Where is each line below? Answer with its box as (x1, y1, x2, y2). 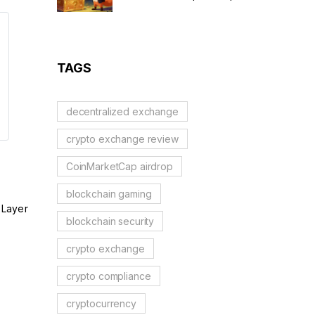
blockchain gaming (65, 187, 152, 200)
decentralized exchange (65, 105, 179, 117)
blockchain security (65, 214, 155, 227)
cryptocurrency (65, 297, 136, 309)
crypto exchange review (65, 132, 179, 145)
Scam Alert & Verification (126, 6, 240, 18)
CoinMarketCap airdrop (65, 160, 173, 172)
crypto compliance (65, 269, 151, 282)
